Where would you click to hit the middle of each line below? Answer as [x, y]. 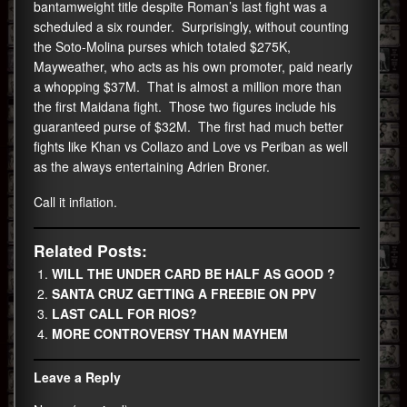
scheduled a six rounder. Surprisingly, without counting [191, 26]
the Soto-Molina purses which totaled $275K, [162, 46]
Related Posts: [90, 250]
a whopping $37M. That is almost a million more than [188, 86]
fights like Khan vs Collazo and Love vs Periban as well [191, 146]
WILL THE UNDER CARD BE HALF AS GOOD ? [194, 273]
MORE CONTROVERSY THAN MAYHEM [170, 333]
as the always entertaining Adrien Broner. [152, 166]
